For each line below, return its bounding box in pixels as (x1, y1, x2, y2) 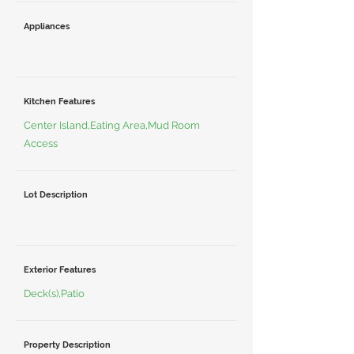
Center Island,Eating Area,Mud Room (24, 119, 200, 131)
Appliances (24, 21, 70, 32)
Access (24, 137, 58, 149)
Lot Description (24, 190, 88, 200)
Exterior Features (24, 265, 96, 275)
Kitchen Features (24, 96, 95, 107)
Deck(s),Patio (24, 288, 85, 299)
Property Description (24, 340, 111, 350)
